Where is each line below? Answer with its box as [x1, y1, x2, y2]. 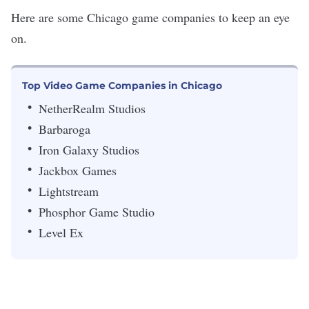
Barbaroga [39, 121, 90, 137]
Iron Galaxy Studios [39, 141, 139, 158]
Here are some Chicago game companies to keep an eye [11, 9, 290, 26]
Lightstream [39, 183, 99, 199]
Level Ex [39, 224, 83, 241]
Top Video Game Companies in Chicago [22, 79, 222, 92]
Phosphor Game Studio [39, 203, 154, 220]
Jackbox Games [39, 162, 117, 179]
